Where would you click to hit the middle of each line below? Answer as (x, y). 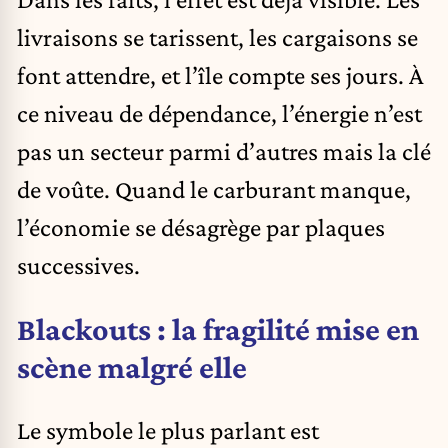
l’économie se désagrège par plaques (201, 227)
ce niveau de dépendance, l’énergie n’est (219, 113)
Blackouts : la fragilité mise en (218, 328)
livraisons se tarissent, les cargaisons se (217, 37)
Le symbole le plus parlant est (168, 430)
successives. (78, 265)
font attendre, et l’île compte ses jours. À (220, 75)
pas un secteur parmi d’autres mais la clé (224, 151)
